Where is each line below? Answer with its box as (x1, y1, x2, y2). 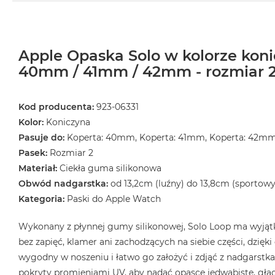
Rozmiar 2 (47, 147, 93, 159)
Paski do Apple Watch (67, 193, 161, 205)
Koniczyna (46, 117, 90, 128)
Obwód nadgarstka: (18, 178, 108, 190)
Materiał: (18, 163, 57, 174)
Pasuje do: (18, 132, 64, 144)
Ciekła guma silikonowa (57, 163, 161, 174)
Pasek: (18, 147, 47, 159)
